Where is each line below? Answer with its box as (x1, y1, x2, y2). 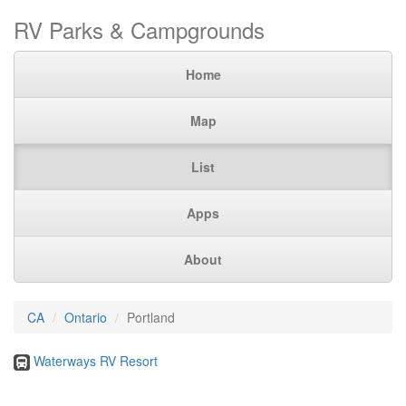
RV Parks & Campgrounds (14, 14, 265, 45)
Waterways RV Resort (34, 352, 158, 370)
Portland (127, 308, 175, 326)
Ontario (64, 308, 107, 326)
